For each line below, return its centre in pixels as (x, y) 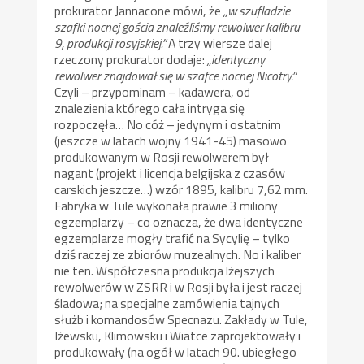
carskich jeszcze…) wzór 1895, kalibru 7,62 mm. (182, 189)
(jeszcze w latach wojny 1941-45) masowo (171, 140)
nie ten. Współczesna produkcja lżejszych (165, 270)
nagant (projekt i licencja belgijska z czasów (170, 173)
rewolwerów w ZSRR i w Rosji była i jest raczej (179, 286)
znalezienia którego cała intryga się (150, 108)
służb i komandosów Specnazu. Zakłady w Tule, (182, 319)
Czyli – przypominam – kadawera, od (153, 91)
